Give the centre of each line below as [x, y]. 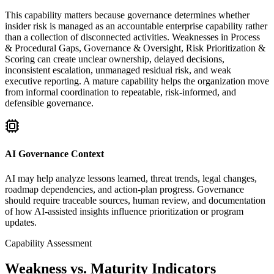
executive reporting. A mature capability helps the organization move [137, 81]
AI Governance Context [54, 154]
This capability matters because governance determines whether [127, 15]
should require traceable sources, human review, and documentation [135, 200]
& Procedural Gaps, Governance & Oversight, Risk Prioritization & [135, 48]
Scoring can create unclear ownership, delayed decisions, [115, 59]
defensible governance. [49, 103]
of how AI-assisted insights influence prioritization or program [124, 211]
